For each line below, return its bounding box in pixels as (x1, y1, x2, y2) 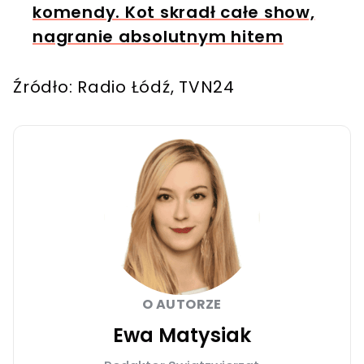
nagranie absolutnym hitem (32, 24, 284, 48)
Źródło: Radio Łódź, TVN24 (13, 75, 235, 98)
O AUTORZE (142, 294, 222, 314)
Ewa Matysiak (112, 321, 251, 349)
